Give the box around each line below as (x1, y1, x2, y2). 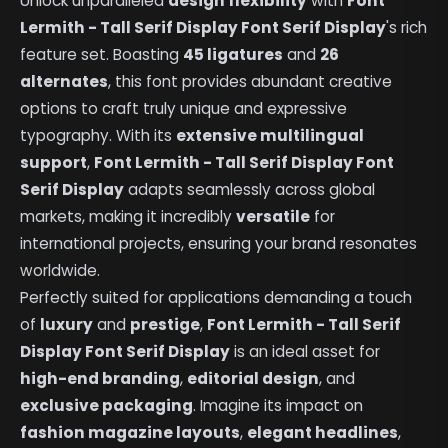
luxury (40, 314, 94, 336)
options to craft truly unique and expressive (20, 98, 348, 120)
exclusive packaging (20, 395, 194, 417)
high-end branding (20, 368, 181, 390)
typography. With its (20, 125, 177, 147)
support (20, 152, 88, 174)
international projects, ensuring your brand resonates (20, 233, 418, 255)
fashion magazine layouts (20, 422, 241, 444)
